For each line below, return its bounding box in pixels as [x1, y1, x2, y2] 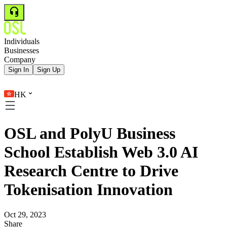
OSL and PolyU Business [4, 124, 175, 143]
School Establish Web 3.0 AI [4, 143, 198, 162]
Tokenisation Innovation [4, 180, 173, 199]
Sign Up [37, 66, 60, 73]
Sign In [8, 66, 29, 73]
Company [4, 55, 35, 64]
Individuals [4, 37, 40, 46]
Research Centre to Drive [4, 162, 178, 180]
